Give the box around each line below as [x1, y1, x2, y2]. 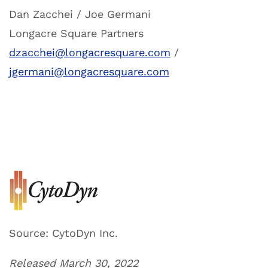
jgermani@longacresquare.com [9, 65, 169, 78]
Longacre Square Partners [9, 27, 144, 40]
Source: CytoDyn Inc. [9, 227, 118, 240]
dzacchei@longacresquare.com [9, 46, 170, 59]
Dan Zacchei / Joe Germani [9, 8, 151, 21]
